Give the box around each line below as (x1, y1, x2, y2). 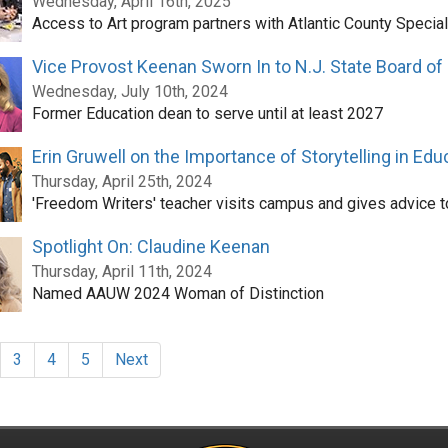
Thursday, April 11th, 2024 (31, 262, 212, 281)
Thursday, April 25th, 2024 (31, 172, 212, 191)
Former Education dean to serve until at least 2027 (31, 104, 383, 123)
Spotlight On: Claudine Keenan (31, 236, 270, 257)
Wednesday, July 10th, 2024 (31, 82, 228, 101)
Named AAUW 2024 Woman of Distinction (31, 284, 324, 303)
